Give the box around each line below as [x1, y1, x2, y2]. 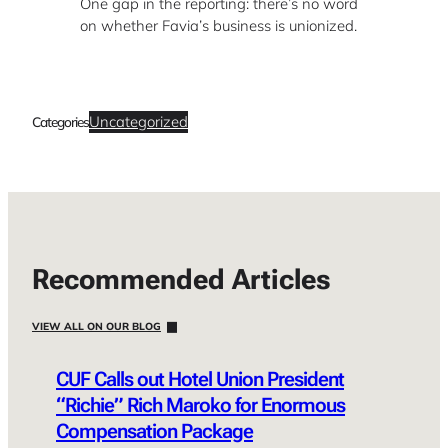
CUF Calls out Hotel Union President [56, 367, 344, 392]
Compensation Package [56, 419, 253, 444]
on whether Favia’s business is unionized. [80, 15, 357, 35]
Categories [32, 113, 89, 131]
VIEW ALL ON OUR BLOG [32, 320, 161, 334]
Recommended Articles [32, 263, 331, 297]
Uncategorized [89, 111, 188, 131]
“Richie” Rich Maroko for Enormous [56, 393, 345, 418]
